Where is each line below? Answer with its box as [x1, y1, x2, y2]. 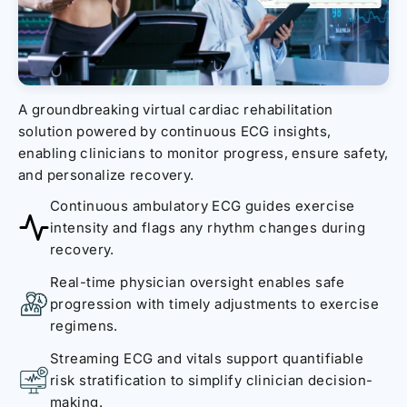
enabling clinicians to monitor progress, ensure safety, [18, 144, 389, 162]
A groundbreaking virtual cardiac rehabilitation [18, 100, 333, 118]
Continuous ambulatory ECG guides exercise [50, 196, 355, 214]
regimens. [50, 316, 118, 334]
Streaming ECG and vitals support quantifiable [50, 349, 364, 367]
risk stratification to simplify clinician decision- [50, 371, 373, 389]
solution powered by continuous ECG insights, [18, 122, 332, 140]
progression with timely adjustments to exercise [50, 294, 379, 313]
